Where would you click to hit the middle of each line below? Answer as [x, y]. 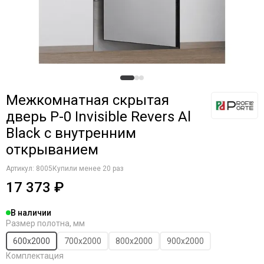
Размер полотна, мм [45, 223]
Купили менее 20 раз [88, 169]
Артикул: [21, 169]
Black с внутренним [71, 133]
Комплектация [35, 256]
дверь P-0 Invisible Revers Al [98, 117]
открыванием [52, 150]
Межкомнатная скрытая [88, 100]
